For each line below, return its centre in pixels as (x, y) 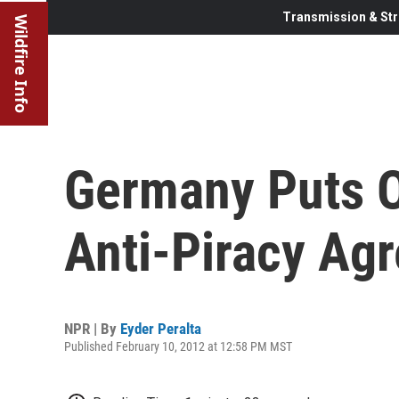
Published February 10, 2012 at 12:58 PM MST (178, 346)
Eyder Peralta (161, 328)
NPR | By (92, 328)
